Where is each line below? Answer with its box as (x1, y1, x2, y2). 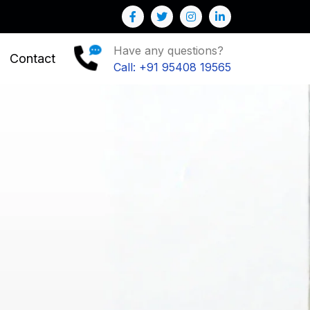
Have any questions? (113, 44, 224, 57)
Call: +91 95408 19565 (113, 60, 231, 74)
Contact (9, 51, 55, 66)
